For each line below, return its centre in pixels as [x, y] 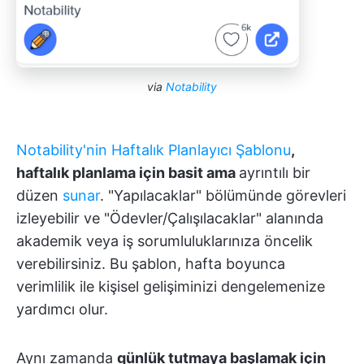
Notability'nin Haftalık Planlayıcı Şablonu [154, 150]
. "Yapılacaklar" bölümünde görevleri [223, 196]
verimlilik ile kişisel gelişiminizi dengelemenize [171, 287]
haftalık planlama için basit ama [128, 173]
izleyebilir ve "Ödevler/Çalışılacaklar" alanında [170, 219]
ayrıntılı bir [275, 173]
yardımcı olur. [62, 310]
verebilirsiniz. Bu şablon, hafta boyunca [151, 264]
